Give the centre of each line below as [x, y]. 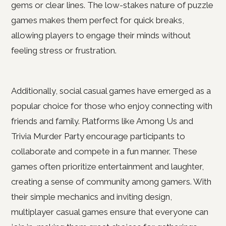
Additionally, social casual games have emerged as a [111, 91]
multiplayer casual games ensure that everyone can [110, 212]
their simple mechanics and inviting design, [92, 197]
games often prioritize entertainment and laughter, [107, 166]
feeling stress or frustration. [64, 50]
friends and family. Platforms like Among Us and [102, 121]
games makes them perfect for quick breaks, [98, 20]
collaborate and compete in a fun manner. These [104, 151]
